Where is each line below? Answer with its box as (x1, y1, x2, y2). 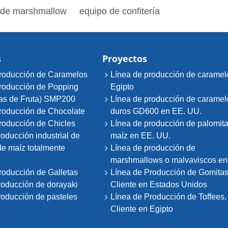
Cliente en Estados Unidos (110, 180, 208, 189)
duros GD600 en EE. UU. (110, 106, 202, 116)
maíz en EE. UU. (110, 131, 171, 140)
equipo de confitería (77, 6, 160, 16)
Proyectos (102, 52, 148, 65)
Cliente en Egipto (110, 204, 174, 213)
